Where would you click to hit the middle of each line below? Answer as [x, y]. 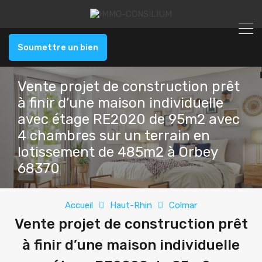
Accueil [79, 205]
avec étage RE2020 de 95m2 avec [129, 119]
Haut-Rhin [131, 205]
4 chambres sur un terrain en [114, 136]
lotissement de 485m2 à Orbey [118, 152]
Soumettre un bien [58, 47]
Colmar [183, 205]
